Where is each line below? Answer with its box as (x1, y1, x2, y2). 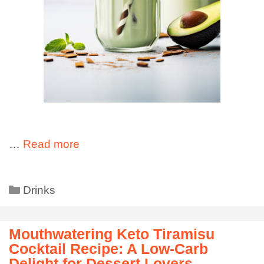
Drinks (23, 183, 56, 196)
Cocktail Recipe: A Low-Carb (9, 240, 208, 257)
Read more (23, 138, 80, 151)
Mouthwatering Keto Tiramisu (9, 225, 214, 242)
